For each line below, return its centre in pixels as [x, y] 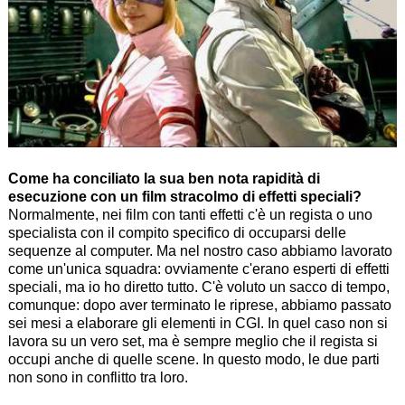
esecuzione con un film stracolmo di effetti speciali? [184, 197]
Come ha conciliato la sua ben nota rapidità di [164, 179]
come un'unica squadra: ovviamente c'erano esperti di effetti [198, 269]
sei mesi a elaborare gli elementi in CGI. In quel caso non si [198, 324]
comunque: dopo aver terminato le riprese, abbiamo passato [199, 306]
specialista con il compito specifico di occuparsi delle [177, 233]
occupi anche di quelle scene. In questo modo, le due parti [193, 360]
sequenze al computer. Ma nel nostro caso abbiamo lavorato [200, 251]
